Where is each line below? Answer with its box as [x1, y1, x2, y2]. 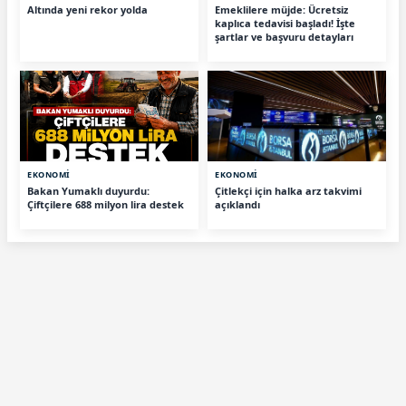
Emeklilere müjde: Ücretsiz [215, 2, 348, 16]
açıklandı [215, 197, 260, 211]
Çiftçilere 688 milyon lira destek [27, 197, 184, 211]
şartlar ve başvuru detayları [215, 29, 353, 43]
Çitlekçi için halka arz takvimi [215, 183, 362, 198]
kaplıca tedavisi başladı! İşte [215, 15, 355, 30]
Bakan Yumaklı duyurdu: [27, 183, 150, 198]
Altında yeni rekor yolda [27, 2, 148, 16]
